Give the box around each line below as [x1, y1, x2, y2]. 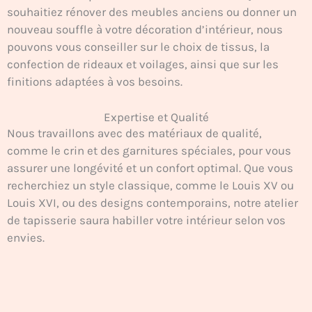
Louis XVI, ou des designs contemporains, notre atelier [7, 196, 298, 210]
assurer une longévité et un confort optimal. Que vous [7, 161, 293, 175]
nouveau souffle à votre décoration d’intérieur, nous [7, 22, 283, 37]
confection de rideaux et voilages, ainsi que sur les [7, 57, 279, 72]
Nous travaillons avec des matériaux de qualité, [7, 126, 262, 141]
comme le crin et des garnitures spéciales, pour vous [7, 143, 291, 158]
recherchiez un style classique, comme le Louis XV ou [7, 178, 294, 193]
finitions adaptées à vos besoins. [7, 75, 182, 89]
